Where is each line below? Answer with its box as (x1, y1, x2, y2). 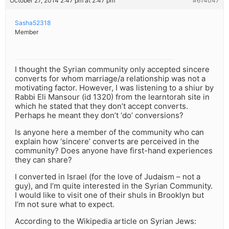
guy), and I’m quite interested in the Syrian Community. (15, 181, 213, 191)
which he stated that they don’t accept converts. (15, 101, 188, 111)
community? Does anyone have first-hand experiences (15, 146, 213, 156)
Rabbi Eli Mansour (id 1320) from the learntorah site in (15, 92, 210, 102)
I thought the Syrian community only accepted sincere (15, 64, 210, 75)
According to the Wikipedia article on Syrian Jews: (15, 216, 196, 226)
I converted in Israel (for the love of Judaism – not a (15, 172, 200, 182)
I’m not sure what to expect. (15, 199, 114, 210)
